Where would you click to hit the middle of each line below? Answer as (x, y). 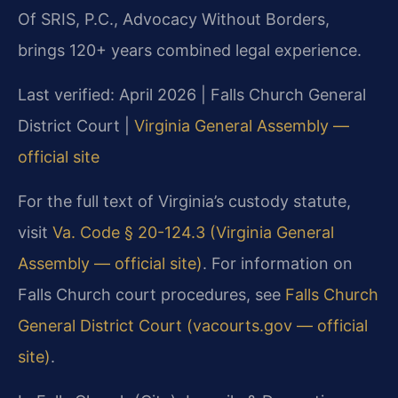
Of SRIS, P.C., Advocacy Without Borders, (174, 19)
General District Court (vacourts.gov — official (193, 325)
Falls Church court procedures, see (151, 294)
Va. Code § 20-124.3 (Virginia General (193, 232)
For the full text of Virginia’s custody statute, (184, 201)
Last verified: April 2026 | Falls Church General (192, 94)
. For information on (278, 263)
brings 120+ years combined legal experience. (190, 50)
